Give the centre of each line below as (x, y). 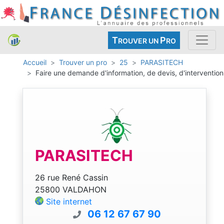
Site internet (69, 201)
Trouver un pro (83, 62)
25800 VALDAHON (71, 189)
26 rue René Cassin (71, 177)
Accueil (35, 62)
